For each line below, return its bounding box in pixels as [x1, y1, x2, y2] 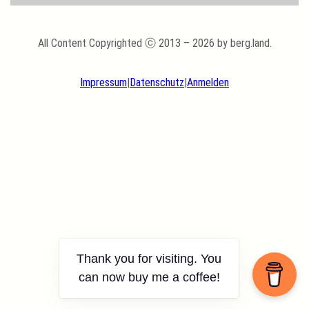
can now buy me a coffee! [78, 270, 220, 284]
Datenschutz [130, 76, 184, 90]
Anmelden [187, 76, 229, 90]
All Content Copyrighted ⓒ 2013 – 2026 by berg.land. [37, 37, 272, 50]
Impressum [80, 76, 127, 90]
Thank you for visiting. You [77, 252, 221, 266]
